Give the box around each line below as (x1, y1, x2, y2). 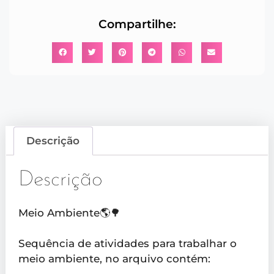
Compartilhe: (98, 17, 176, 31)
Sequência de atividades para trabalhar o (18, 237, 237, 250)
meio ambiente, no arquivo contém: (18, 253, 210, 265)
